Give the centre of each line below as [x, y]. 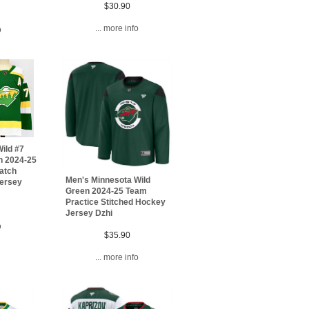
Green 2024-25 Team [107, 191]
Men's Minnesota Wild [108, 180]
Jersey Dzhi [89, 213]
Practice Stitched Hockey [116, 202]
